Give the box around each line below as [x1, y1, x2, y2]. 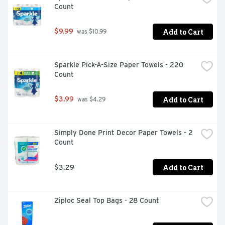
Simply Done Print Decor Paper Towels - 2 [54, 129, 193, 137]
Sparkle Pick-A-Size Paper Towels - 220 [54, 61, 183, 69]
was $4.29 [76, 96, 105, 103]
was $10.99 [75, 28, 106, 36]
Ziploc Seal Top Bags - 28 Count [54, 196, 159, 205]
